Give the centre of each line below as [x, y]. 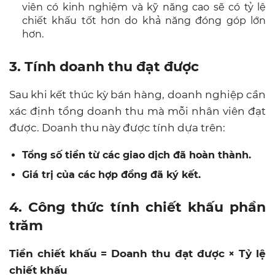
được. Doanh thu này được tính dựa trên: [117, 127]
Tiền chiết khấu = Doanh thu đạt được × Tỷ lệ [137, 253]
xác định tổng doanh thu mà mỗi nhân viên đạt [137, 111]
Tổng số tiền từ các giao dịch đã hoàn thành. [137, 155]
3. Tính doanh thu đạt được [104, 66]
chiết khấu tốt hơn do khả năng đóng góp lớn [144, 20]
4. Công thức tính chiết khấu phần [137, 207]
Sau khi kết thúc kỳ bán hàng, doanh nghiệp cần [137, 94]
